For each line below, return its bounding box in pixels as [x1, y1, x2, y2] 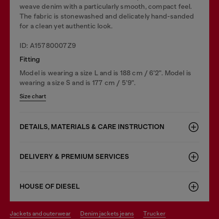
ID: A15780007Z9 [20, 41, 76, 49]
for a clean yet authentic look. [20, 22, 113, 30]
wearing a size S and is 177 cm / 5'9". [20, 78, 136, 87]
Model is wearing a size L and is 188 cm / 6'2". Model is [20, 68, 192, 77]
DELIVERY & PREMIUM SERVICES [20, 152, 129, 161]
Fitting [20, 55, 41, 63]
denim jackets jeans [85, 210, 134, 217]
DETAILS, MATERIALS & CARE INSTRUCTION [20, 122, 164, 131]
